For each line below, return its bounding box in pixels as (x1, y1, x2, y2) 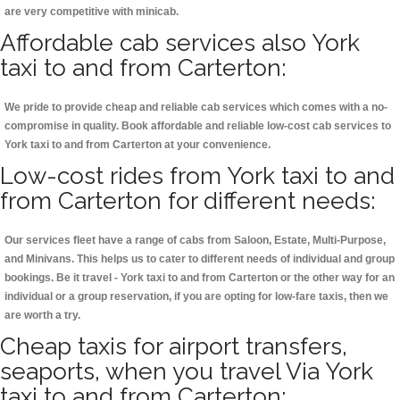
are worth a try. (4, 309, 80, 322)
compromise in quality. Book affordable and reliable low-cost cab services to (4, 120, 391, 133)
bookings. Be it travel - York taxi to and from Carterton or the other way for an (4, 271, 395, 285)
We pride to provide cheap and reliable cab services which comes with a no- (4, 101, 387, 114)
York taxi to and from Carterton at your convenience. (4, 138, 271, 152)
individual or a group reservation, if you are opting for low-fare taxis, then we (4, 290, 388, 304)
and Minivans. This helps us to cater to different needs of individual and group (4, 253, 395, 266)
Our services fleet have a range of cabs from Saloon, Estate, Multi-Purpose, (4, 234, 386, 247)
